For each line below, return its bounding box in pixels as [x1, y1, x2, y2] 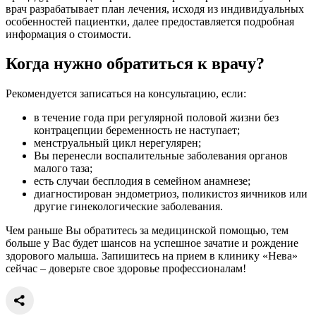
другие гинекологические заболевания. [34, 200, 223, 213]
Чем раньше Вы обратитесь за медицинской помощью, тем [6, 224, 288, 237]
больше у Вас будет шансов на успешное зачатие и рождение [6, 237, 298, 250]
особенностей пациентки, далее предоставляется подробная [6, 15, 294, 28]
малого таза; [34, 162, 92, 175]
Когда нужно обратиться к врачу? [6, 54, 265, 73]
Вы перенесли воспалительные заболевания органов [34, 150, 288, 162]
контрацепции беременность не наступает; [34, 124, 240, 137]
